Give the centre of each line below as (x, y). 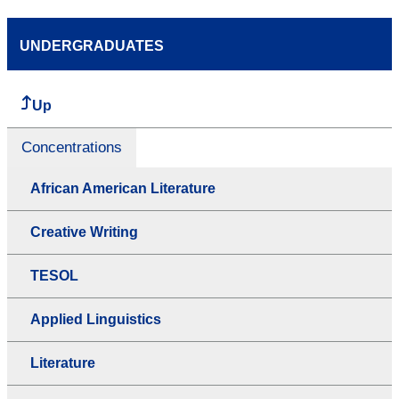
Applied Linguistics (96, 319)
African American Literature (123, 188)
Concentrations (72, 147)
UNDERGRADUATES (92, 45)
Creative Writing (84, 232)
